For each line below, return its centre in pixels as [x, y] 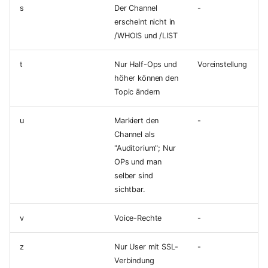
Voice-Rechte [138, 218]
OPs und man [138, 162]
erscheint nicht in [145, 22]
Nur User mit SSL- [146, 247]
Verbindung [134, 261]
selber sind [134, 176]
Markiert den [137, 121]
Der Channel [136, 8]
